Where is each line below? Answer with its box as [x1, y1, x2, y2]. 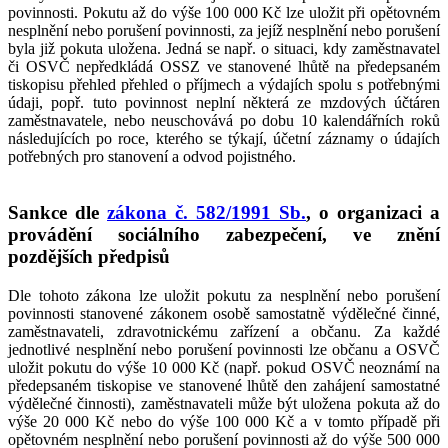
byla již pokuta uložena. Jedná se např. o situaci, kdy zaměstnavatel [8, 39, 440, 57]
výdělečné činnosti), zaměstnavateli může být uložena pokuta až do [8, 395, 440, 413]
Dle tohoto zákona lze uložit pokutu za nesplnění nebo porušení [8, 287, 440, 305]
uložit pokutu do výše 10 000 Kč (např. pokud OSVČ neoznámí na [8, 359, 440, 377]
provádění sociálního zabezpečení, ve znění [8, 224, 440, 246]
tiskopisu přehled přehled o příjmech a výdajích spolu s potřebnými [8, 75, 440, 93]
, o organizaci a [306, 202, 440, 224]
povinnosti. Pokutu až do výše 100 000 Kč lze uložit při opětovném [8, 3, 440, 21]
